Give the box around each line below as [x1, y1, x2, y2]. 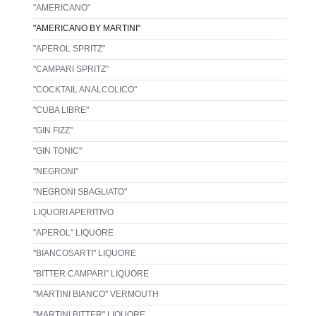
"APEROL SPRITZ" [32, 43, 105, 54]
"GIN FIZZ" [32, 125, 73, 135]
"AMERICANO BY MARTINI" [32, 23, 140, 33]
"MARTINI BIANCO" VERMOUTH [32, 288, 159, 299]
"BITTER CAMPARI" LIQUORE [32, 268, 149, 279]
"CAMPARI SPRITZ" [32, 63, 109, 74]
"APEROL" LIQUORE [32, 227, 114, 238]
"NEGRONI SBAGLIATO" [32, 186, 127, 197]
